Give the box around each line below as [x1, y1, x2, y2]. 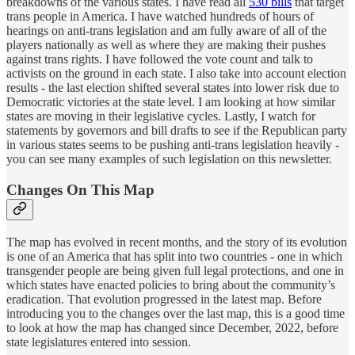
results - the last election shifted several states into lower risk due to [6, 81, 339, 95]
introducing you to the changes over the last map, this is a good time [6, 306, 345, 320]
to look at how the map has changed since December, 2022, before [6, 320, 338, 334]
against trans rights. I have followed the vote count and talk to [6, 52, 313, 67]
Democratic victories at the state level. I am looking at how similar [6, 95, 335, 109]
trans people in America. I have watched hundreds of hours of [6, 10, 314, 24]
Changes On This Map [6, 181, 155, 199]
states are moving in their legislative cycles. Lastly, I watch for [6, 109, 315, 124]
